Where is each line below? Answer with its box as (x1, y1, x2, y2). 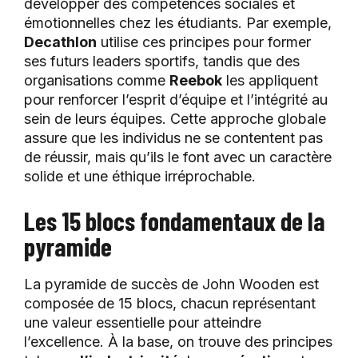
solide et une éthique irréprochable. (24, 168, 256, 185)
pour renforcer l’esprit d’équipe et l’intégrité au (24, 91, 328, 109)
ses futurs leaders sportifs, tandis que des (24, 53, 300, 70)
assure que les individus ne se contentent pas (24, 129, 323, 147)
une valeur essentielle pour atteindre (24, 314, 261, 332)
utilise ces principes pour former (97, 34, 311, 51)
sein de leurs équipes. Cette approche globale (24, 110, 326, 128)
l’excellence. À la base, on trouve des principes (24, 333, 332, 351)
